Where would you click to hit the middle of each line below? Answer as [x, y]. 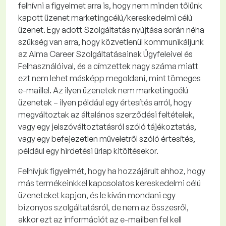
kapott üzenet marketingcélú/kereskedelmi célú [105, 18]
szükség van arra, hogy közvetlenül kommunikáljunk [111, 42]
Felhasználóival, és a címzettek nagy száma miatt [108, 66]
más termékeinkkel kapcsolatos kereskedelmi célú [109, 183]
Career [62, 54]
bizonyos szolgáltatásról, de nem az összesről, [103, 207]
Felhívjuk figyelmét [51, 171]
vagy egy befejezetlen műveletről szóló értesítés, [107, 139]
